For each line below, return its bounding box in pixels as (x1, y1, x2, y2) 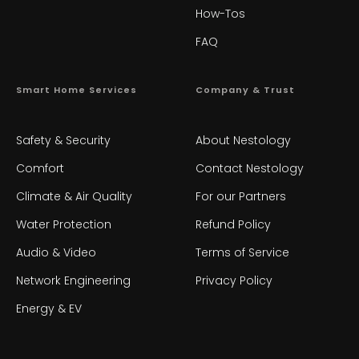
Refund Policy (196, 216, 271, 232)
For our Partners (196, 188, 286, 204)
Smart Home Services (16, 83, 137, 96)
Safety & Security (16, 131, 111, 148)
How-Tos (196, 5, 245, 22)
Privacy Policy (196, 272, 272, 288)
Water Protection (16, 216, 111, 232)
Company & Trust (196, 83, 295, 96)
